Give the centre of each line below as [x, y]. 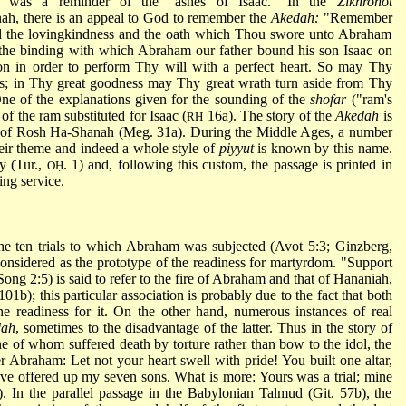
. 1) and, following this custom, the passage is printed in [227, 164]
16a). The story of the [270, 115]
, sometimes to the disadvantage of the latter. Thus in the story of [203, 327]
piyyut [236, 148]
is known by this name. [323, 148]
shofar [329, 99]
